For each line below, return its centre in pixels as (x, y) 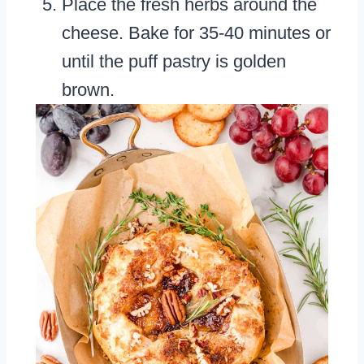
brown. (88, 90)
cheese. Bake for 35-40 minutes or (196, 33)
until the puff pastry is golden (174, 62)
